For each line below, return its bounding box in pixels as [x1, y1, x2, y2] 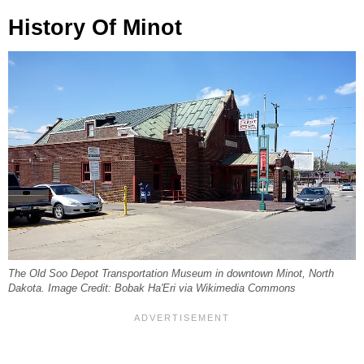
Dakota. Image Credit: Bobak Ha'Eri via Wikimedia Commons [8, 282, 296, 294]
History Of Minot [8, 15, 182, 40]
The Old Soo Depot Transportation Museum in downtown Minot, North [8, 267, 334, 279]
